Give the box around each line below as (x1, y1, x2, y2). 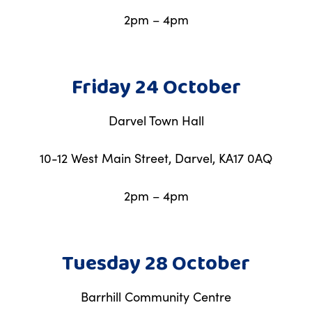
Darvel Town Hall (108, 111, 204, 129)
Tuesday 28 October (62, 247, 250, 281)
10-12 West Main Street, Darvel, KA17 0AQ (40, 149, 272, 166)
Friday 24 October (71, 71, 241, 104)
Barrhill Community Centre (81, 288, 231, 305)
